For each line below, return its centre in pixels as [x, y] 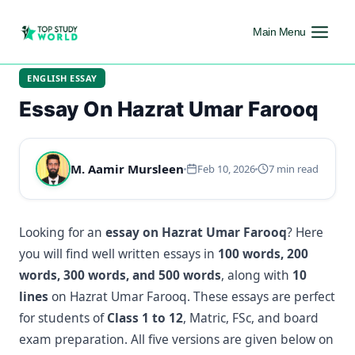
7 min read [294, 169]
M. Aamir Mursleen [127, 169]
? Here [305, 232]
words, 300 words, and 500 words [120, 275]
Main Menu [279, 32]
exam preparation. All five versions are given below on [176, 339]
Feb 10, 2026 [226, 169]
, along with [257, 275]
